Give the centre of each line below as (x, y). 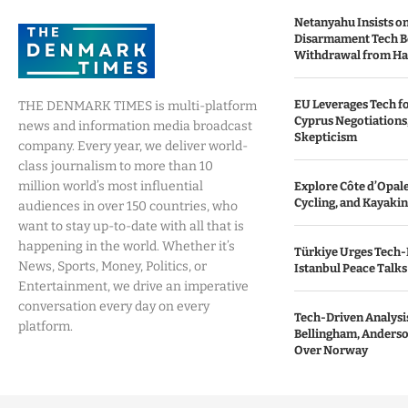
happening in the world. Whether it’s (127, 246)
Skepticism (325, 137)
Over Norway (331, 350)
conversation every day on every (114, 306)
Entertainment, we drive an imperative (133, 286)
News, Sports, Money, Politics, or (112, 266)
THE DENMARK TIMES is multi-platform (138, 106)
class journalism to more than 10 (116, 166)
